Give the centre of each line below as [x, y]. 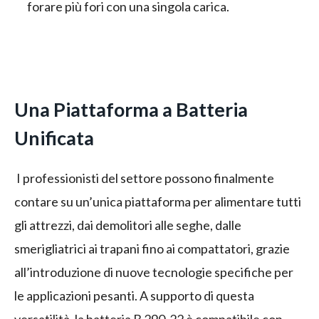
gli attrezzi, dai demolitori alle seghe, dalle [128, 225]
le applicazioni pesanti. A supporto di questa [134, 296]
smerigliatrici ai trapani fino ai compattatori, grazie [152, 249]
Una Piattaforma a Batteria [131, 109]
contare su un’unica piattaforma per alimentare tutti [158, 202]
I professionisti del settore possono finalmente [145, 178]
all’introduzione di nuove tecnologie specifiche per [154, 272]
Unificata [54, 137]
